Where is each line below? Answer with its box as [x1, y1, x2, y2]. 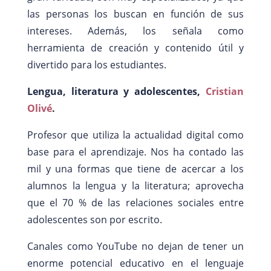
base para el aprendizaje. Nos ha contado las [27, 145, 244, 158]
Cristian [206, 84, 244, 98]
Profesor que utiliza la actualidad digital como [27, 128, 244, 142]
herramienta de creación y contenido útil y [27, 41, 244, 54]
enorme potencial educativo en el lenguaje [27, 256, 244, 270]
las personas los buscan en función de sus [27, 7, 244, 21]
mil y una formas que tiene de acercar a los [27, 162, 244, 175]
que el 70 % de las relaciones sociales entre [27, 195, 244, 209]
